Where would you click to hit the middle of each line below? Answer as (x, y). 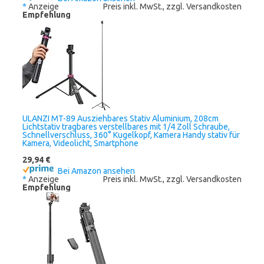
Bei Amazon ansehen (96, 171)
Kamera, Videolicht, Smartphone (80, 143)
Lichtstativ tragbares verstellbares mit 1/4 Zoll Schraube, (126, 127)
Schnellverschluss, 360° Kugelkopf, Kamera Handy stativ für (131, 135)
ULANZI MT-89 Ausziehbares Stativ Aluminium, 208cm (121, 118)
